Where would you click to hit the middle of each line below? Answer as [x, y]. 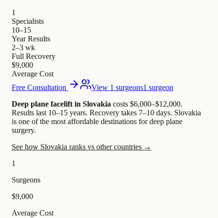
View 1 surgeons [117, 88]
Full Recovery [34, 56]
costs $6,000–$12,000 [146, 104]
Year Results [31, 39]
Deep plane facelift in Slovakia [61, 104]
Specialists [28, 21]
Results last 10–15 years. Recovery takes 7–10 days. [92, 113]
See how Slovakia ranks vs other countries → [82, 147]
